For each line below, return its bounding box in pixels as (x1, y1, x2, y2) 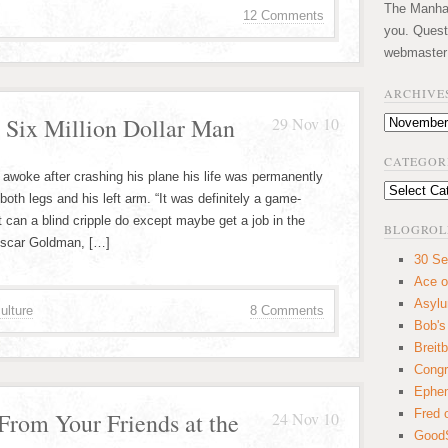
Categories (383, 183, 445, 198)
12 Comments (243, 8, 324, 23)
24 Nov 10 (272, 408, 339, 429)
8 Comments (250, 303, 324, 318)
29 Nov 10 (272, 113, 339, 134)
